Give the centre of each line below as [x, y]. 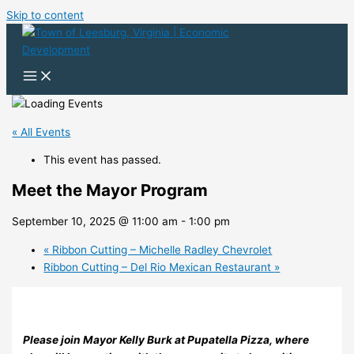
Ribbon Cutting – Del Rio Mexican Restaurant [159, 267]
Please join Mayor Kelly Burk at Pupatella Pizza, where [166, 339]
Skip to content [45, 15]
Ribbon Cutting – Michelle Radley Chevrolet [161, 250]
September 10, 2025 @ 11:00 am [95, 222]
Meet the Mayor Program [110, 190]
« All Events [41, 132]
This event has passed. [103, 160]
